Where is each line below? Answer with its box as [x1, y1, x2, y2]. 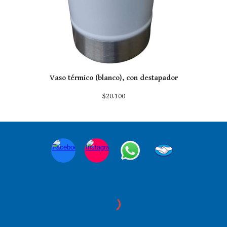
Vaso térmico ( [49, 73, 98, 82]
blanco [97, 73, 120, 82]
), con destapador [119, 73, 178, 82]
